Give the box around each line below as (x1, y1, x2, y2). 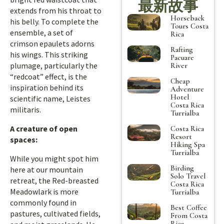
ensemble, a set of (10, 27, 73, 37)
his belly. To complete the (10, 16, 98, 26)
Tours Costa (170, 21, 209, 30)
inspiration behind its (10, 82, 83, 92)
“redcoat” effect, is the (10, 71, 87, 81)
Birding (170, 163, 194, 172)
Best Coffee (170, 202, 207, 212)
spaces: (10, 134, 37, 144)
